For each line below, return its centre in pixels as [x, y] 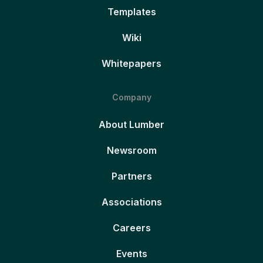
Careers [131, 227]
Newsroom [131, 150]
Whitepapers [131, 63]
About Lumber [131, 124]
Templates [131, 11]
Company [131, 97]
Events [131, 253]
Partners [131, 176]
